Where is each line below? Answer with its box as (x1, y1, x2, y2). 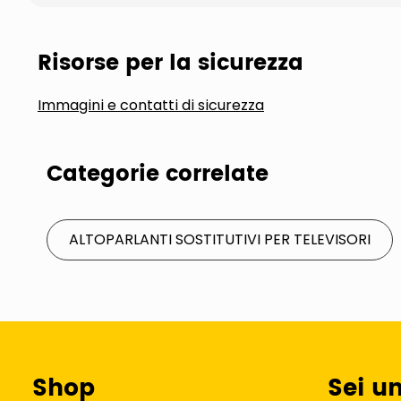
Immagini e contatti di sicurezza (38, 95, 264, 115)
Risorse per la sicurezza (38, 46, 303, 81)
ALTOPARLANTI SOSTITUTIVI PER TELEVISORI (69, 229, 371, 250)
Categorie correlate (47, 157, 269, 192)
